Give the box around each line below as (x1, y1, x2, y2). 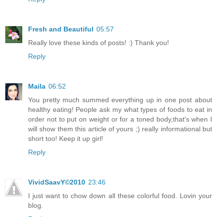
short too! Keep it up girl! (28, 135, 103, 143)
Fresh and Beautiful (28, 25, 93, 33)
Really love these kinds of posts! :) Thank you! (28, 39, 169, 47)
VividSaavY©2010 (28, 178, 85, 186)
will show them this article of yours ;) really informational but (28, 125, 212, 133)
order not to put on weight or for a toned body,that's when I (28, 115, 212, 124)
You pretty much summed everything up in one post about (28, 96, 212, 104)
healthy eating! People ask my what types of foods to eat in (28, 106, 212, 114)
